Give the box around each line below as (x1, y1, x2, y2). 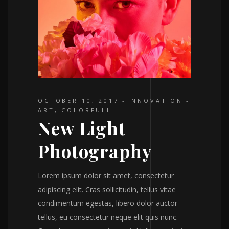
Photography (38, 139, 152, 163)
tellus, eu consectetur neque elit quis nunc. (38, 212, 178, 222)
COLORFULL (61, 106, 112, 114)
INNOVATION (128, 96, 184, 104)
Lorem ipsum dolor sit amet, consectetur (38, 170, 174, 180)
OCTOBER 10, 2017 (38, 96, 119, 104)
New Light (38, 116, 126, 140)
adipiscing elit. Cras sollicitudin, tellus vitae (38, 184, 176, 194)
